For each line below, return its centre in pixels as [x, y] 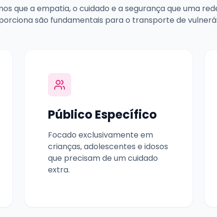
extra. [59, 170]
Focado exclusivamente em [101, 135]
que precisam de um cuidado [103, 158]
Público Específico [102, 114]
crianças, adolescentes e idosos [108, 146]
